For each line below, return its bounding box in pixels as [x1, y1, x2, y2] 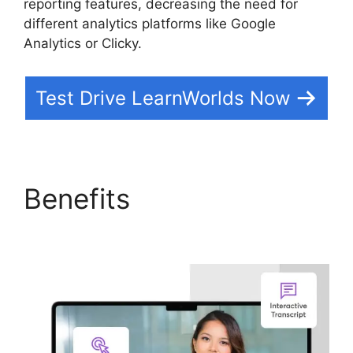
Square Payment [24, 214, 235, 248]
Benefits [24, 181, 138, 215]
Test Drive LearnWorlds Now [35, 86, 291, 110]
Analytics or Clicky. [24, 35, 142, 51]
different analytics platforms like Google [24, 16, 276, 32]
